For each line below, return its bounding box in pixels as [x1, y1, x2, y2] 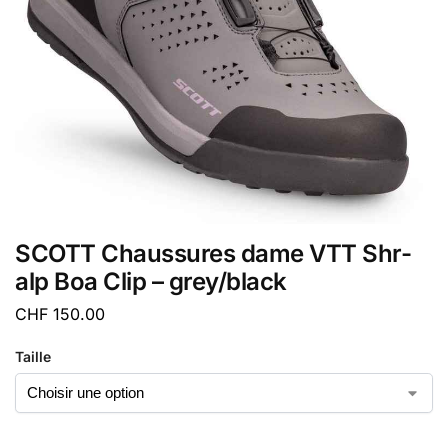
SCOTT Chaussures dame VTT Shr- [15, 238, 411, 268]
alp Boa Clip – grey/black [15, 266, 287, 296]
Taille [15, 347, 51, 365]
